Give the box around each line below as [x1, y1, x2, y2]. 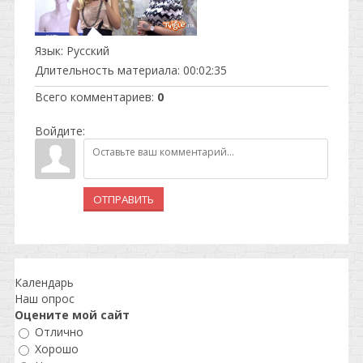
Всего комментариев [35, 88, 152, 105]
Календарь [15, 274, 74, 290]
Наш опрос [15, 290, 75, 306]
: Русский [61, 42, 109, 58]
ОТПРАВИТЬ [93, 191, 154, 207]
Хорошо [35, 341, 79, 357]
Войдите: [35, 122, 85, 139]
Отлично [35, 323, 83, 340]
